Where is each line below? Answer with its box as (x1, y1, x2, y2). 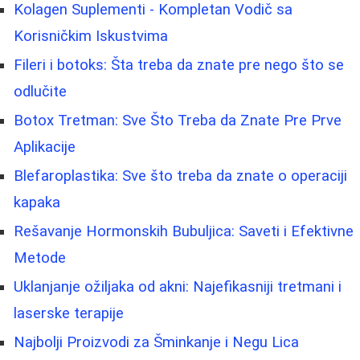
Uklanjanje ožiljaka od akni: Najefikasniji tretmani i (14, 277, 342, 296)
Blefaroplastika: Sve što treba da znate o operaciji (14, 166, 347, 185)
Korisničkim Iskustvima (14, 27, 168, 45)
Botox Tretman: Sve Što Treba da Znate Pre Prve (14, 111, 342, 129)
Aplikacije (14, 137, 76, 156)
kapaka (14, 193, 60, 211)
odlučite (14, 82, 67, 100)
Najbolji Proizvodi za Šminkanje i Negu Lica (14, 333, 299, 351)
